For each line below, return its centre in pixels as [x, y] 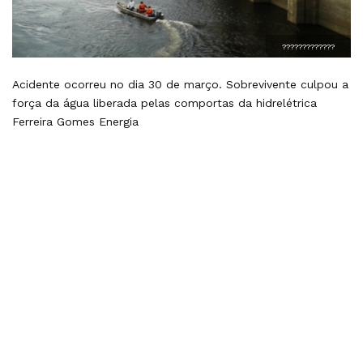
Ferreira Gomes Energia [75, 121]
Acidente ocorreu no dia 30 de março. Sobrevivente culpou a [180, 84]
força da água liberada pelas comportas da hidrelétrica [164, 102]
